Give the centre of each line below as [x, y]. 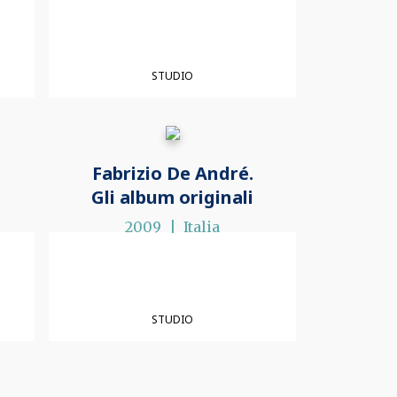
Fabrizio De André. [172, 174]
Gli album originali [173, 198]
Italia [202, 227]
